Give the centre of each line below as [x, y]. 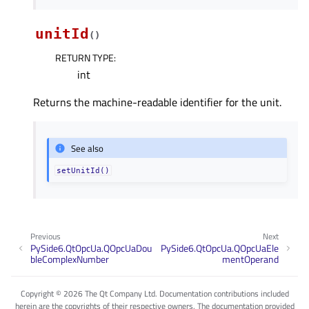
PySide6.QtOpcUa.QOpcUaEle [220, 248]
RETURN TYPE [84, 58]
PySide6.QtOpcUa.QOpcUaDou [91, 248]
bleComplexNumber [70, 259]
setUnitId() [83, 171]
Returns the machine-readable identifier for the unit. [157, 102]
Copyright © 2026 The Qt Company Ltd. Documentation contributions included [154, 293]
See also [88, 148]
